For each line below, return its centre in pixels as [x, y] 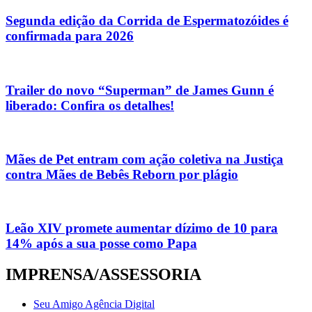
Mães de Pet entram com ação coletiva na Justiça [145, 159]
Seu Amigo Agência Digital [94, 304]
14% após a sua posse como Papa [101, 244]
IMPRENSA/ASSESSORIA [103, 275]
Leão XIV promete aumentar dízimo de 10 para [142, 228]
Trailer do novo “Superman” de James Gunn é [140, 90]
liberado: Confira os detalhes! [90, 105]
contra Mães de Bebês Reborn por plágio [122, 174]
